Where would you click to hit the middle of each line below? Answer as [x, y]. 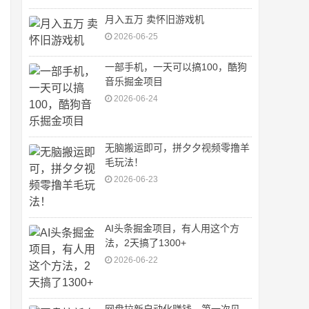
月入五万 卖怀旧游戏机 [154, 20]
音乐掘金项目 [134, 82]
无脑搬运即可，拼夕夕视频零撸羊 [177, 148]
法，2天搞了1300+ [146, 243]
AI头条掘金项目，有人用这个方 [172, 229]
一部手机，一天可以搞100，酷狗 [176, 67]
